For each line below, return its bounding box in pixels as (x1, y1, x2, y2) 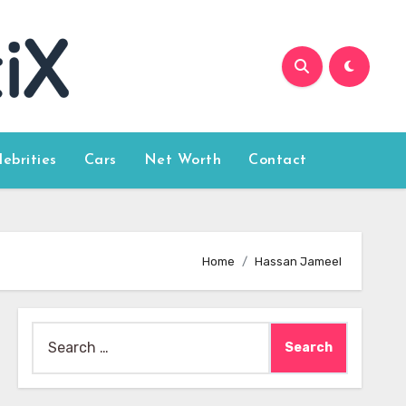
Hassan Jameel (255, 254, 342, 268)
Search (30, 324, 79, 342)
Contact (248, 153, 307, 168)
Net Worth (143, 153, 222, 168)
